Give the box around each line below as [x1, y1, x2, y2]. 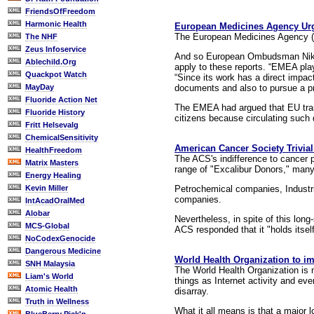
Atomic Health [25, 285, 78, 293]
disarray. [175, 285, 209, 296]
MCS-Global [25, 221, 69, 230]
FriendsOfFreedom [25, 7, 95, 15]
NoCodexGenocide [25, 234, 95, 243]
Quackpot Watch [25, 70, 87, 78]
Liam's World [25, 272, 74, 280]
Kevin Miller [25, 184, 68, 192]
